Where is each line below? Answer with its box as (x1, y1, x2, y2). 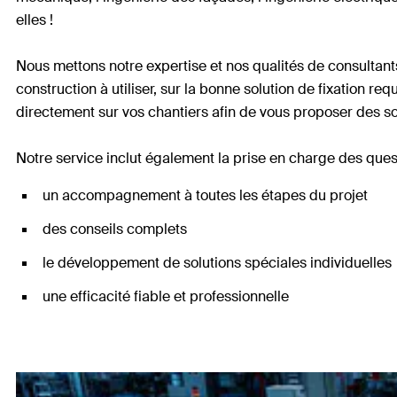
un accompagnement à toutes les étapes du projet (43, 186, 368, 205)
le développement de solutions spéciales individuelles (43, 253, 392, 272)
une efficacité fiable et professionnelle (43, 287, 289, 306)
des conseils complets (43, 220, 187, 238)
